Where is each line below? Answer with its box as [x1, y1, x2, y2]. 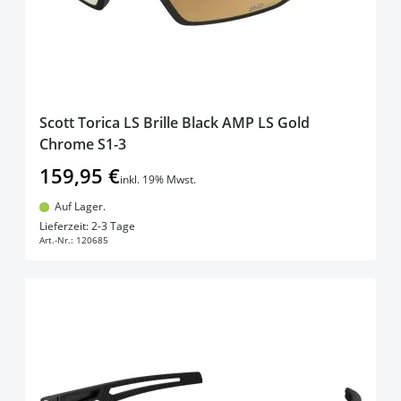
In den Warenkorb [147, 209, 283, 232]
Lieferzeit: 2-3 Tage [39, 218, 135, 234]
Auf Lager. [54, 199, 106, 215]
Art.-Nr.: [39, 233, 73, 246]
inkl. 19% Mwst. [120, 172, 196, 188]
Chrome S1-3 [39, 134, 126, 155]
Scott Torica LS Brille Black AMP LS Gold [39, 113, 310, 133]
